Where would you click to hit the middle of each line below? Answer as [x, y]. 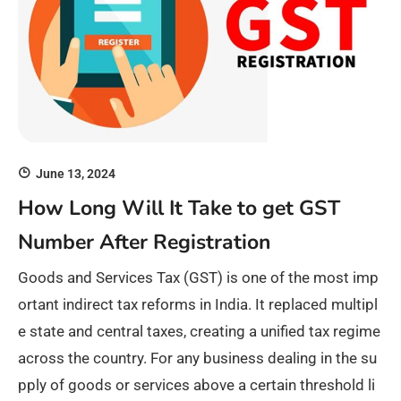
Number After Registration [144, 242]
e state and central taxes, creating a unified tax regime [199, 331]
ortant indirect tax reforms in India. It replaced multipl [198, 304]
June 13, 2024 [76, 174]
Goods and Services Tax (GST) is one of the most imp [198, 277]
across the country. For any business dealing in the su [197, 358]
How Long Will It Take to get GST [179, 208]
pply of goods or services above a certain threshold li [196, 384]
